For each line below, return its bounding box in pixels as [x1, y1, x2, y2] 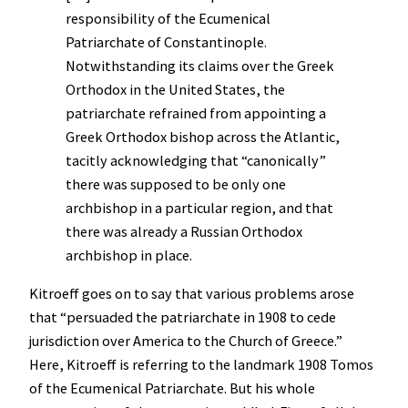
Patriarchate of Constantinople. [66, 33, 267, 52]
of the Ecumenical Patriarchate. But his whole [29, 379, 315, 398]
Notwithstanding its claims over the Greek [66, 56, 334, 76]
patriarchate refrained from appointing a [66, 104, 326, 123]
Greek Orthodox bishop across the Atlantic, [66, 127, 340, 147]
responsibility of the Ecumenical [66, 9, 270, 28]
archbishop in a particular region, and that [66, 199, 333, 218]
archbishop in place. [66, 246, 192, 265]
